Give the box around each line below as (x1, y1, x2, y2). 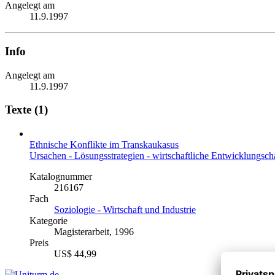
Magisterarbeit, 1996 (54, 227, 134, 238)
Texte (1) (5, 103, 48, 117)
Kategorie (29, 215, 68, 227)
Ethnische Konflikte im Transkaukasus (29, 139, 179, 150)
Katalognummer (29, 171, 92, 182)
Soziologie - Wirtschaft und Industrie (54, 204, 196, 215)
